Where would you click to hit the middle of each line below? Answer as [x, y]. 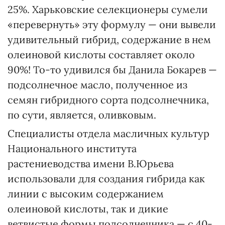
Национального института [72, 148]
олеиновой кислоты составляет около [101, 54]
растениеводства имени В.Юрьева [91, 163]
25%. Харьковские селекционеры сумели [108, 9]
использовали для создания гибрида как [106, 179]
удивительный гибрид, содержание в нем [109, 39]
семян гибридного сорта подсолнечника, [108, 100]
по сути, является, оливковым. [82, 115]
